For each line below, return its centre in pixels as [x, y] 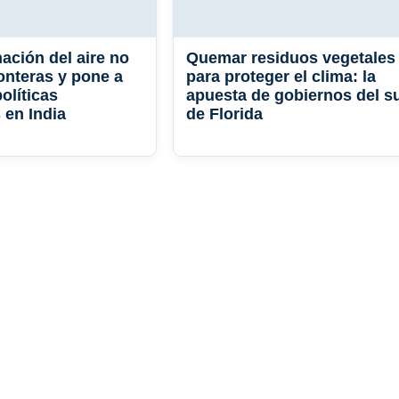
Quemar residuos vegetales [291, 58]
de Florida [224, 114]
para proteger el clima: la [281, 77]
